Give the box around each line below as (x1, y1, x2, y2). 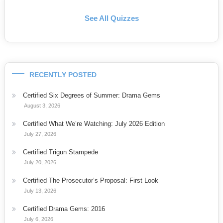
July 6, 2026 (23, 216, 53, 222)
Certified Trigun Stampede (22, 148, 98, 156)
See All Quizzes (84, 13, 139, 22)
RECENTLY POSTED (29, 70, 97, 79)
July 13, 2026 (23, 187, 56, 194)
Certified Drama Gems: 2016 (22, 205, 105, 213)
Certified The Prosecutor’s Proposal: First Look (22, 176, 158, 184)
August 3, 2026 (23, 102, 60, 109)
